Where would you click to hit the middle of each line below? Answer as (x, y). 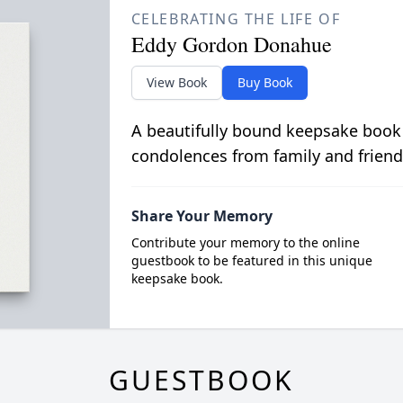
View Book (176, 82)
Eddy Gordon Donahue (231, 44)
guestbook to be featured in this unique (251, 260)
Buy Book (264, 82)
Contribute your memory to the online (245, 242)
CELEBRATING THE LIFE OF (236, 18)
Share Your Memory (201, 215)
